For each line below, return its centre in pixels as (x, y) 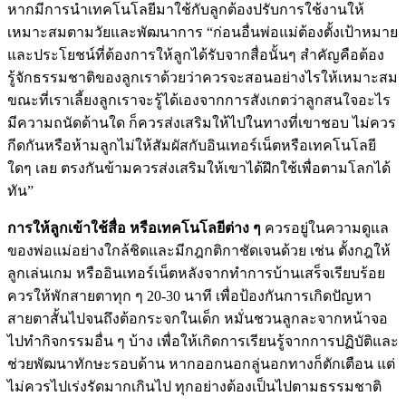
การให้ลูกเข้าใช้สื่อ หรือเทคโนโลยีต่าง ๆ (134, 228)
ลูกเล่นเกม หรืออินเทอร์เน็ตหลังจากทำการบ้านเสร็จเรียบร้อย (196, 274)
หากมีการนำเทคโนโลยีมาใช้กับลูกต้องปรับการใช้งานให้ (186, 10)
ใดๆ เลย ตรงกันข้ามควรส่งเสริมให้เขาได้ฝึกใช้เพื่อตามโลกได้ (199, 169)
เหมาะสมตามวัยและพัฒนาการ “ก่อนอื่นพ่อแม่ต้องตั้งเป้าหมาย (203, 33)
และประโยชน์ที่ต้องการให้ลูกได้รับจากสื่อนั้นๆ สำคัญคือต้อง (196, 55)
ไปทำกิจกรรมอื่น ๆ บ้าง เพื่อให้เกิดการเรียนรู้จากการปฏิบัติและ (203, 342)
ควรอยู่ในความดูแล (325, 228)
